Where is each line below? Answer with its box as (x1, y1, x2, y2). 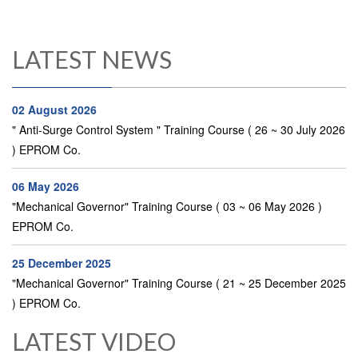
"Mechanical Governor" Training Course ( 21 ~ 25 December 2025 (12, 275, 346, 292)
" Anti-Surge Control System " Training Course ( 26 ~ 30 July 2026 (12, 121, 345, 138)
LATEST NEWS (12, 45, 172, 74)
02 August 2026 (12, 101, 97, 118)
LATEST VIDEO (12, 327, 176, 356)
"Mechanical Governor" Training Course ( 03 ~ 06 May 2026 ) (12, 198, 322, 215)
